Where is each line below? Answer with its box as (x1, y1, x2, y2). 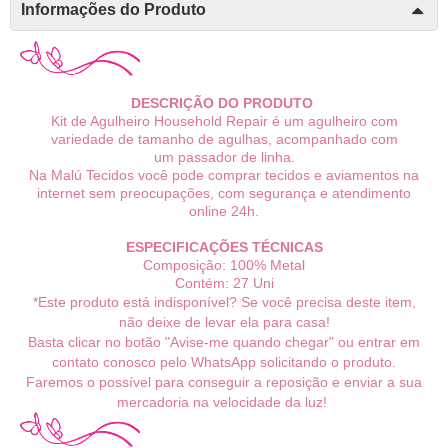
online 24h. (189, 203, 259, 220)
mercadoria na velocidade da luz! (117, 394, 331, 411)
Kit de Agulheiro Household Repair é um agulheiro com (50, 113, 398, 130)
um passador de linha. (153, 149, 295, 166)
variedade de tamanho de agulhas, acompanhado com (50, 131, 398, 148)
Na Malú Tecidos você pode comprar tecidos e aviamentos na (29, 167, 419, 184)
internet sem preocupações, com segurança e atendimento (37, 185, 411, 202)
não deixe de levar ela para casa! (118, 314, 330, 331)
